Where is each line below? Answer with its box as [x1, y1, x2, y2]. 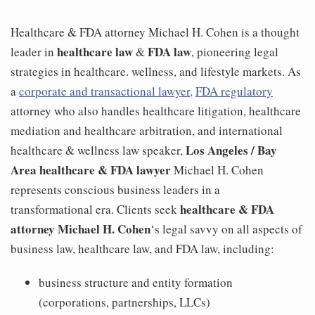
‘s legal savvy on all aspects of [150, 221, 302, 238]
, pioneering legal [191, 44, 278, 60]
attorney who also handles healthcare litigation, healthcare [11, 103, 301, 120]
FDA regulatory [195, 83, 273, 100]
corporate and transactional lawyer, [19, 83, 193, 100]
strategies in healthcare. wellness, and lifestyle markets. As [11, 63, 301, 80]
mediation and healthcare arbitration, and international [11, 122, 283, 139]
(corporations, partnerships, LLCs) [39, 294, 210, 311]
